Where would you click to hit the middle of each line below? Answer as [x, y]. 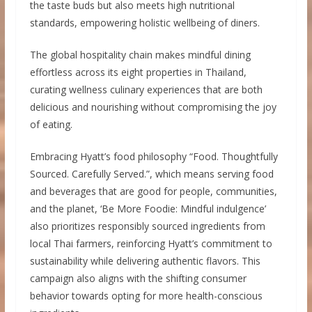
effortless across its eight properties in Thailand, [138, 72]
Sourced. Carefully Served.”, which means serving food [151, 173]
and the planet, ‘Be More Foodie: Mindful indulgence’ [148, 208]
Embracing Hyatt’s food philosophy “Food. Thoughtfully [154, 156]
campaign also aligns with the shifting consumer [138, 278]
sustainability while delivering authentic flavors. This [145, 260]
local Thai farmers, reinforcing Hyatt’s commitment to [151, 243]
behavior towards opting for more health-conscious [146, 295]
